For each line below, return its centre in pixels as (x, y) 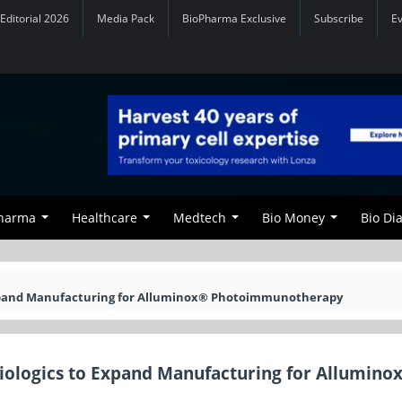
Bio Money (293, 218)
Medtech (200, 218)
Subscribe (339, 18)
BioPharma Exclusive (234, 18)
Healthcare (105, 218)
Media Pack (126, 18)
